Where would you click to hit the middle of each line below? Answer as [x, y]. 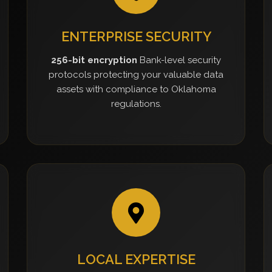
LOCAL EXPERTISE [136, 259]
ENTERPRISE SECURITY [136, 36]
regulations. [136, 104]
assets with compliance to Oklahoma [136, 89]
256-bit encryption [94, 60]
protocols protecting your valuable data [136, 75]
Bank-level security [179, 60]
